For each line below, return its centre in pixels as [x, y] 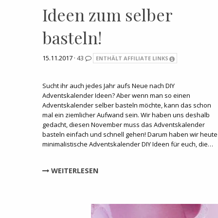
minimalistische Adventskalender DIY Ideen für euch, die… [128, 144]
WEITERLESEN [74, 170]
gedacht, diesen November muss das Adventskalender [124, 124]
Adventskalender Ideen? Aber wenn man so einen [116, 95]
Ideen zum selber [107, 15]
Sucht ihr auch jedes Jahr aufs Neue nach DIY [109, 85]
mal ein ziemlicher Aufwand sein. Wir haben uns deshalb [126, 115]
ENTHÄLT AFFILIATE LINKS [132, 58]
